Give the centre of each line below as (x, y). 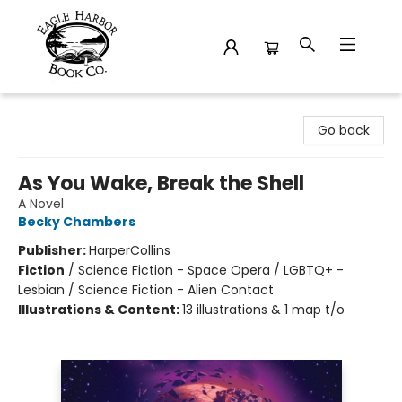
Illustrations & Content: (100, 310)
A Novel (41, 204)
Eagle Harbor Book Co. (81, 110)
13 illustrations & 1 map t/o (263, 310)
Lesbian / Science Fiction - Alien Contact (146, 290)
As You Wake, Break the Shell (161, 184)
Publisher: (53, 250)
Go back (344, 130)
